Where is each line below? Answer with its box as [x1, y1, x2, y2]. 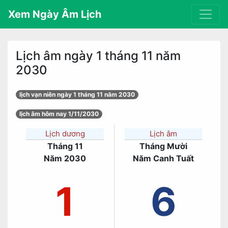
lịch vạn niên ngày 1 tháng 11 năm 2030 [19, 91, 135, 98]
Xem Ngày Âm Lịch [8, 8, 101, 20]
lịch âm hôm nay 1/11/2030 [19, 110, 99, 118]
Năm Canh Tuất [133, 153, 194, 163]
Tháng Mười [139, 141, 187, 151]
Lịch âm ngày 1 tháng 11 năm [16, 48, 181, 63]
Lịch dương [45, 129, 85, 138]
